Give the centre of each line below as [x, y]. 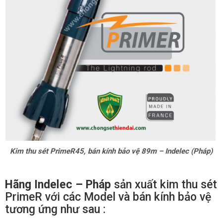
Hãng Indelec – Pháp [58, 185]
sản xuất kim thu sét [164, 185]
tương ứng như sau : [55, 210]
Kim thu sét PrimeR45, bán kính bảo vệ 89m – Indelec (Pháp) [111, 151]
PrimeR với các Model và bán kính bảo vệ [108, 197]
